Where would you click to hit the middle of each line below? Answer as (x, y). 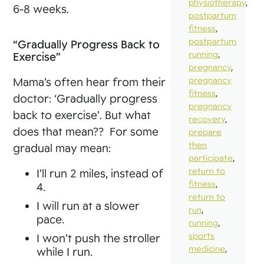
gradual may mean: (62, 148)
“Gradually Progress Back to (87, 44)
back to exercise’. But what (82, 115)
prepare (205, 132)
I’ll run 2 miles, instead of (100, 173)
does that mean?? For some (86, 131)
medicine (207, 249)
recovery (207, 119)
